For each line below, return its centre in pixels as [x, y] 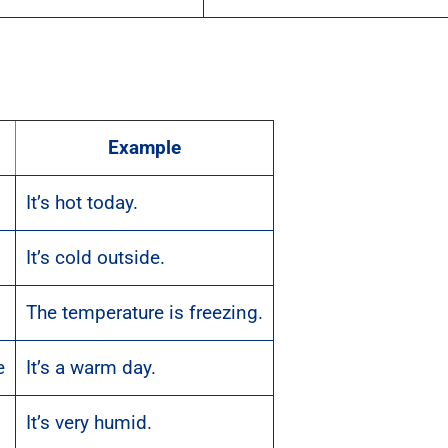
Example [144, 147]
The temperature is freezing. [144, 312]
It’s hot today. [82, 202]
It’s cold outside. [95, 257]
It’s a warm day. [91, 367]
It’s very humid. [89, 422]
